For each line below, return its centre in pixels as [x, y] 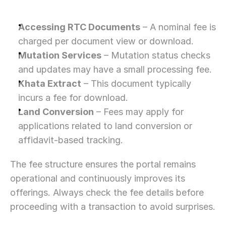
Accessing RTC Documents [79, 27]
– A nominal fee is [178, 27]
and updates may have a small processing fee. [115, 69]
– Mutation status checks [156, 55]
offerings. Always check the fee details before [107, 192]
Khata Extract [50, 83]
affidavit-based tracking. [71, 140]
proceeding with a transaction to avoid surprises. [113, 207]
